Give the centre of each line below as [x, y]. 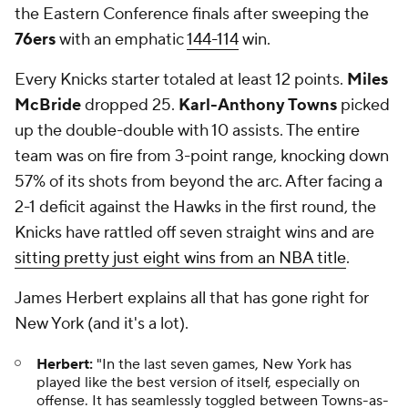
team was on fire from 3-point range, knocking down [202, 156]
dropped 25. [130, 105]
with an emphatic [121, 39]
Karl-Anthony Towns [258, 105]
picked [363, 105]
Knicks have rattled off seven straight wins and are [194, 232]
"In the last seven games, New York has [224, 364]
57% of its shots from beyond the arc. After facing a [199, 181]
